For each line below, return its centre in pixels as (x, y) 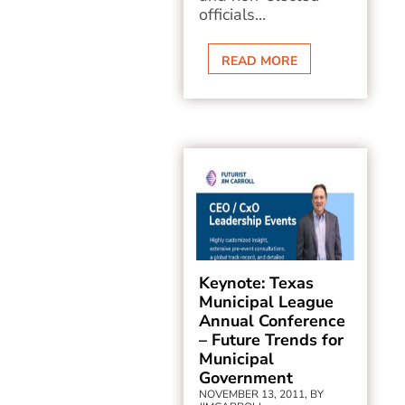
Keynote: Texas (257, 283)
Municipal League (267, 302)
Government (246, 378)
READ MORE (260, 61)
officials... (233, 14)
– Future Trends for (272, 340)
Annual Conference (273, 321)
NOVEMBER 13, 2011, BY (262, 394)
